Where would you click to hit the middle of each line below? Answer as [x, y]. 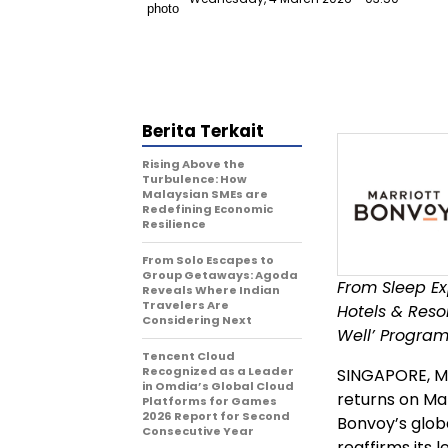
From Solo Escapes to [208, 260]
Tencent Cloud [188, 356]
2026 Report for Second [216, 416]
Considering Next [197, 320]
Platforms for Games [209, 401]
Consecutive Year [198, 431]
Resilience [174, 224]
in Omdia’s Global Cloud [218, 386]
